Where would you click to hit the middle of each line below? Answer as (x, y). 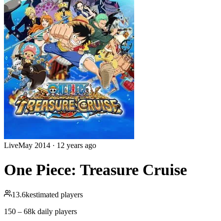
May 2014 (34, 146)
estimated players (56, 195)
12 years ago (76, 146)
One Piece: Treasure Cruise (95, 169)
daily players (57, 212)
